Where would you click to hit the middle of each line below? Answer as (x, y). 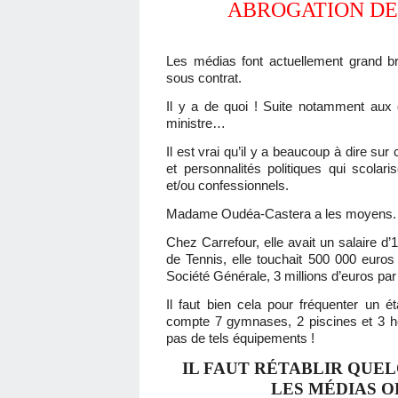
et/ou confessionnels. (227, 185)
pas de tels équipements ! (240, 338)
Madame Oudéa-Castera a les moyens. (281, 214)
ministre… (196, 123)
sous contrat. (204, 78)
